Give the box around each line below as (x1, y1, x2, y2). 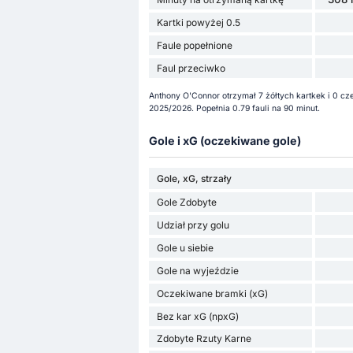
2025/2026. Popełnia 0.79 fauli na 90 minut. (148, 102, 320, 113)
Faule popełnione (156, 39, 232, 52)
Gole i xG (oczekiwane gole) (148, 133, 301, 147)
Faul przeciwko (156, 62, 225, 75)
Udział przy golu (156, 218, 229, 231)
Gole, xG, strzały (156, 172, 232, 184)
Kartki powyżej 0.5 (156, 17, 240, 29)
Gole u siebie (156, 241, 214, 254)
